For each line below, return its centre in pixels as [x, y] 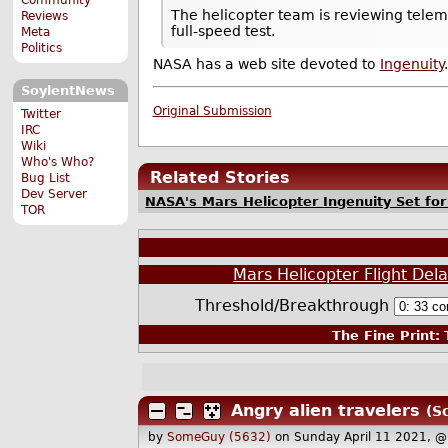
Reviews [45, 15]
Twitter [41, 113]
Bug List [46, 177]
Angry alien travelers [325, 410]
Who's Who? [58, 161]
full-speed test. [223, 31]
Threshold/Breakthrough [294, 306]
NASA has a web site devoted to [266, 64]
